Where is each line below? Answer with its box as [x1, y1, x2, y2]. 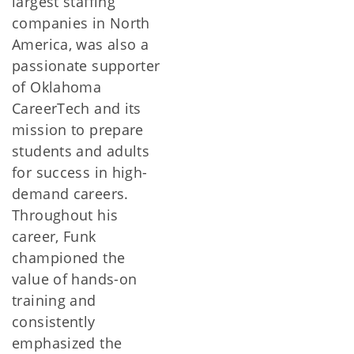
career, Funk [12, 227, 96, 246]
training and [12, 291, 96, 310]
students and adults [12, 141, 150, 160]
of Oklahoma [12, 77, 102, 96]
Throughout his [12, 205, 119, 224]
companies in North [12, 13, 150, 32]
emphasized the [12, 333, 122, 352]
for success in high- [12, 163, 148, 182]
